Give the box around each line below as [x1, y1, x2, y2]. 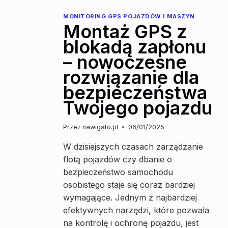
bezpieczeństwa [63, 81, 207, 104]
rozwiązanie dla [63, 66, 199, 89]
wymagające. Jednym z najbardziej [63, 192, 197, 203]
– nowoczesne [63, 50, 187, 73]
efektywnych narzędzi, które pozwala [63, 205, 209, 215]
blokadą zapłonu [63, 35, 206, 58]
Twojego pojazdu [63, 96, 212, 119]
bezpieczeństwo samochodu [63, 166, 173, 177]
